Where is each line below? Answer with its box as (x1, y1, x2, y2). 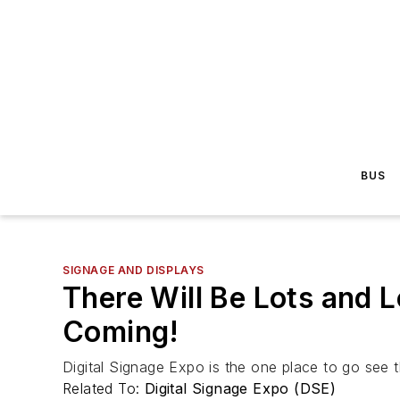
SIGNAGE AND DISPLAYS (62, 263, 204, 277)
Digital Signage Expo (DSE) (144, 379, 337, 397)
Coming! (62, 314, 179, 349)
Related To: (62, 379, 145, 397)
